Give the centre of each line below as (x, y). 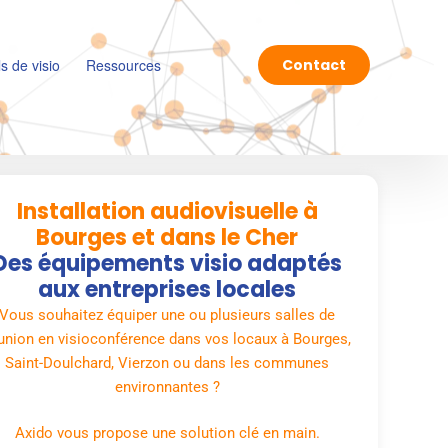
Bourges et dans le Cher (167, 237)
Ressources (124, 65)
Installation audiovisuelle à (167, 211)
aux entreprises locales (167, 289)
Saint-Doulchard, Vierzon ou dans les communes (167, 362)
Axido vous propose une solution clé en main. (167, 433)
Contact (313, 65)
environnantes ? (167, 386)
